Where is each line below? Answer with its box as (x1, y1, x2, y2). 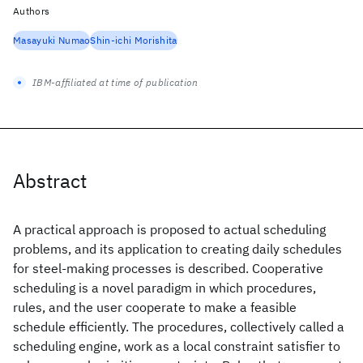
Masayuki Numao (13, 34, 91, 46)
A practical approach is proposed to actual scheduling (13, 221, 326, 237)
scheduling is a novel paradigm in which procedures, (13, 280, 316, 296)
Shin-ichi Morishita (90, 34, 177, 46)
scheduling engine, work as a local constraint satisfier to (13, 338, 340, 354)
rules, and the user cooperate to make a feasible (13, 299, 297, 315)
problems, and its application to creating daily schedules (13, 241, 342, 257)
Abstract (13, 168, 87, 194)
